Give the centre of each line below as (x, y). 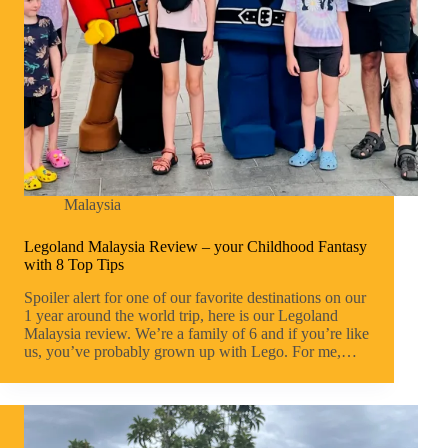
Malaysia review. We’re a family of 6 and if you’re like (196, 334)
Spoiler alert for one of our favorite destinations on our (195, 298)
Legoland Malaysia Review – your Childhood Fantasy (195, 247)
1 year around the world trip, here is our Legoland (181, 316)
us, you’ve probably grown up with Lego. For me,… (190, 352)
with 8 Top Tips (74, 265)
